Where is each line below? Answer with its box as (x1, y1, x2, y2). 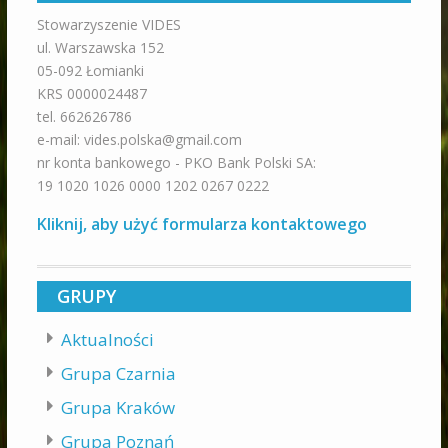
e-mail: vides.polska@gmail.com (36, 130, 242, 150)
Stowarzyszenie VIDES (36, 15, 181, 35)
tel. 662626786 (36, 107, 132, 127)
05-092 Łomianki (36, 61, 144, 81)
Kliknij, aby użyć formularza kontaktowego (36, 213, 367, 236)
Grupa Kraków (60, 396, 175, 420)
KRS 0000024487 (36, 84, 147, 104)
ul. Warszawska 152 (36, 38, 164, 58)
